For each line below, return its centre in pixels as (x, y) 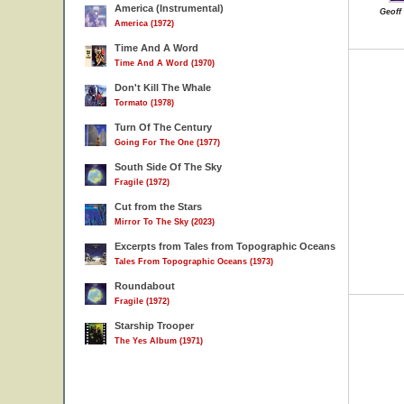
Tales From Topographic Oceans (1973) (194, 262)
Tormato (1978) (144, 103)
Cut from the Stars (158, 207)
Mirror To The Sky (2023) (165, 222)
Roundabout (145, 286)
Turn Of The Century (163, 127)
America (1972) (144, 23)
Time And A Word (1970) (165, 63)
